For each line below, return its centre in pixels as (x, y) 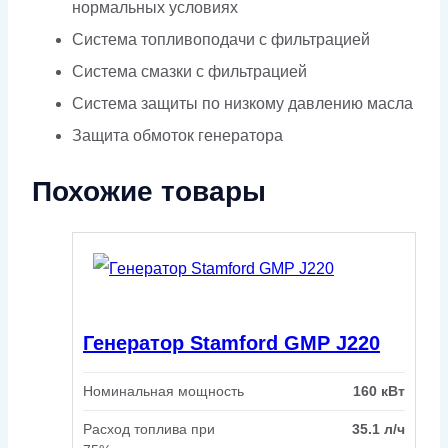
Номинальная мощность (163, 390)
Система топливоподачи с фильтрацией (221, 40)
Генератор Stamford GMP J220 (231, 343)
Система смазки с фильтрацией (189, 72)
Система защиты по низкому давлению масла (242, 104)
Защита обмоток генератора (177, 136)
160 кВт (379, 390)
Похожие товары (149, 192)
